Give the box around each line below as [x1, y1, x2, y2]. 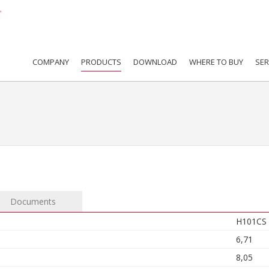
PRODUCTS [81, 56, 121, 67]
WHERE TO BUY [189, 56, 243, 67]
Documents [10, 196, 56, 207]
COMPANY [32, 56, 69, 67]
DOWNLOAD [133, 56, 177, 67]
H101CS [236, 216, 267, 227]
